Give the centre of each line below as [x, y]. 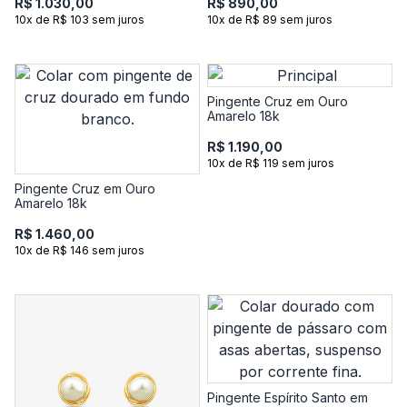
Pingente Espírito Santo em [288, 397]
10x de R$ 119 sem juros [271, 163]
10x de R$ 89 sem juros [270, 20]
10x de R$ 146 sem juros [79, 250]
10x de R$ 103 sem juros [79, 20]
